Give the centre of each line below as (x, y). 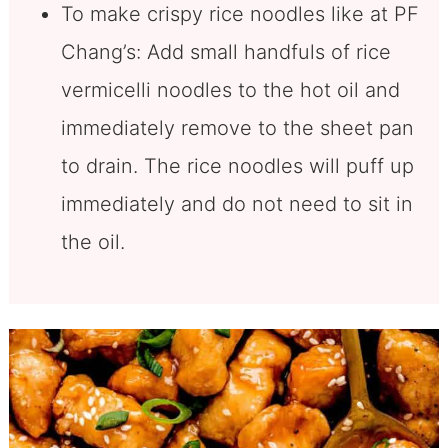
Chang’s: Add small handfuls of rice (225, 52)
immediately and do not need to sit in (236, 204)
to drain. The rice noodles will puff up (237, 166)
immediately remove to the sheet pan (237, 128)
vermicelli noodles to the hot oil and (230, 90)
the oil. (95, 242)
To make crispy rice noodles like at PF (239, 14)
